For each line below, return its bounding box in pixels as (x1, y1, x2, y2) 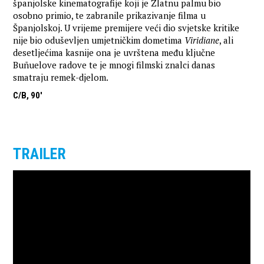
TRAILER (13, 145, 67, 163)
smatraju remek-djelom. (13, 71, 109, 84)
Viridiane (184, 34, 220, 47)
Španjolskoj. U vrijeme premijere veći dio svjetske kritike (13, 22, 240, 34)
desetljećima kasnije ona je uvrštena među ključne (13, 47, 216, 59)
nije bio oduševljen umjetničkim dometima (13, 34, 185, 47)
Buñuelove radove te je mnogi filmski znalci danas (13, 59, 216, 71)
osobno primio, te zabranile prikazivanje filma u (13, 9, 206, 22)
